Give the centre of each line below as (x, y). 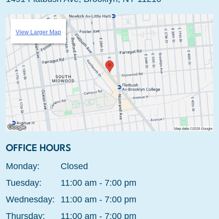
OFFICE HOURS (39, 148)
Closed (74, 166)
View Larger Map (38, 33)
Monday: (23, 166)
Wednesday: (30, 199)
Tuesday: (24, 183)
